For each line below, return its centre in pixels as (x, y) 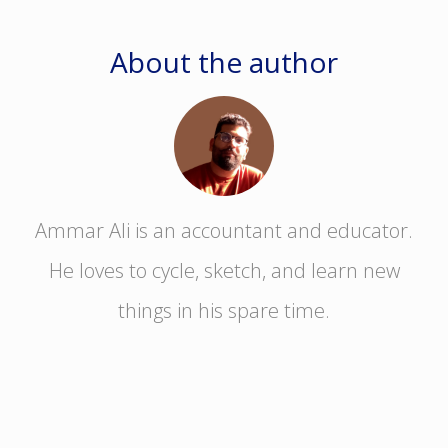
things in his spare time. (224, 311)
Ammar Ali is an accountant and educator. (224, 231)
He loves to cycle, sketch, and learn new (224, 271)
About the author (224, 62)
